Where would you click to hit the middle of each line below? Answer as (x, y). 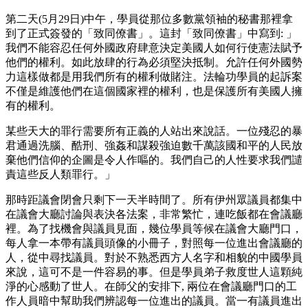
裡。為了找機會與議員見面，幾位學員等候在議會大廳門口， (154, 228)
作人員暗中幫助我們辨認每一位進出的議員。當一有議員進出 (154, 300)
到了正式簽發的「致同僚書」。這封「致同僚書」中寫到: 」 (151, 33)
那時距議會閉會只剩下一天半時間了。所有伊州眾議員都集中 (154, 199)
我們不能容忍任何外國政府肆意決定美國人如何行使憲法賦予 (154, 47)
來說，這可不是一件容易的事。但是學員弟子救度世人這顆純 (154, 272)
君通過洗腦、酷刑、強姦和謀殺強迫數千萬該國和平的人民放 (154, 145)
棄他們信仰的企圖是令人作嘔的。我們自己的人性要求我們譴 (154, 159)
